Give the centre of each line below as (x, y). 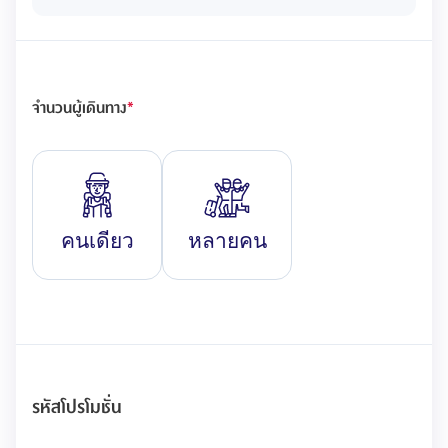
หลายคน (227, 240)
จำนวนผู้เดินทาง (79, 108)
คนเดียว (97, 240)
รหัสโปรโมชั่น (77, 407)
